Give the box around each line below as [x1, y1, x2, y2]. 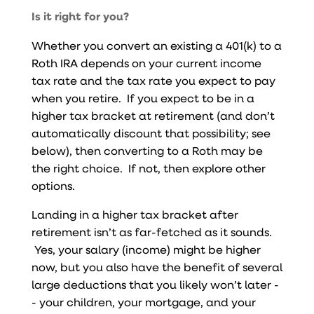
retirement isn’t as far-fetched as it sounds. [31, 224, 272, 239]
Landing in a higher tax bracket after [31, 206, 238, 221]
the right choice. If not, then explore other [31, 160, 266, 175]
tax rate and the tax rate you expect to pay [31, 72, 275, 88]
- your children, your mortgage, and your [31, 294, 256, 309]
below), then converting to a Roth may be [31, 142, 263, 158]
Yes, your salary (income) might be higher [31, 241, 261, 257]
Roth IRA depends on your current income [31, 55, 261, 70]
